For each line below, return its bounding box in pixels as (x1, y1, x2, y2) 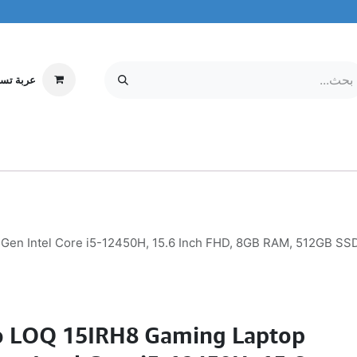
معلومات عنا (98, 147, 151, 159)
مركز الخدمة (32, 147, 86, 159)
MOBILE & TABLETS (175, 147, 270, 159)
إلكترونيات (293, 147, 339, 159)
